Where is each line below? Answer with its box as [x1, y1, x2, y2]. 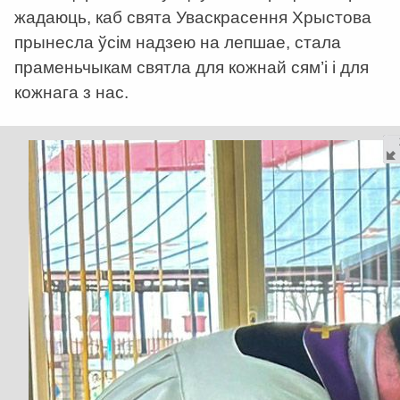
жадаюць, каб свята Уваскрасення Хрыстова [14, 7, 371, 27]
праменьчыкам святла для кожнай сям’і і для [14, 57, 369, 77]
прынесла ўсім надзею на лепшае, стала [14, 32, 341, 52]
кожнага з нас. [14, 82, 129, 102]
